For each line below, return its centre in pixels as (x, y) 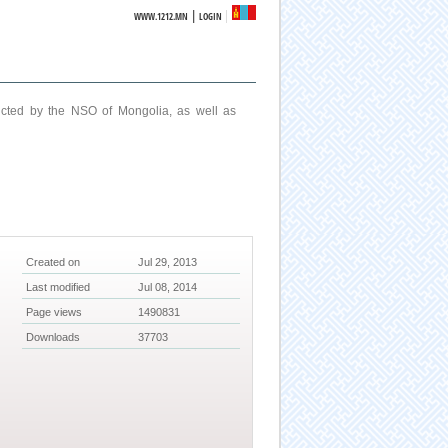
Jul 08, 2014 (168, 287)
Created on (53, 262)
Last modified (58, 287)
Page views (54, 312)
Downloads (53, 337)
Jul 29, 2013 (168, 262)
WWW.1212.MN (161, 16)
